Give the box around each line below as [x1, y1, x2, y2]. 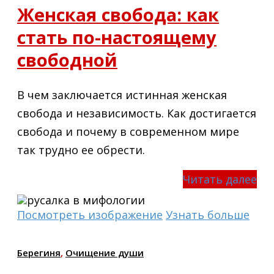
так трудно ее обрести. [17, 142, 145, 157]
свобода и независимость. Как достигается [17, 105, 256, 120]
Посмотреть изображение [17, 207, 163, 222]
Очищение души [65, 246, 144, 259]
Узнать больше [166, 207, 250, 222]
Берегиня [17, 246, 61, 259]
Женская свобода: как [17, 2, 219, 26]
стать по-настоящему [17, 24, 217, 49]
